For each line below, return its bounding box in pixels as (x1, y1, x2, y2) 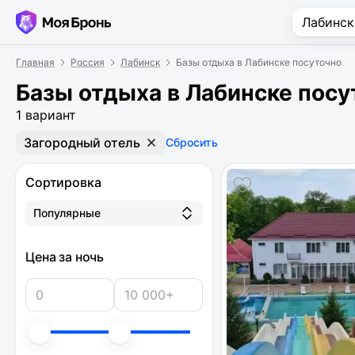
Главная (16, 56, 55, 68)
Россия (71, 56, 105, 68)
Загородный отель (24, 135, 140, 151)
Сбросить (166, 136, 218, 149)
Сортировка (25, 174, 101, 190)
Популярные (33, 206, 101, 219)
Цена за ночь (25, 249, 105, 265)
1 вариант (16, 107, 76, 123)
